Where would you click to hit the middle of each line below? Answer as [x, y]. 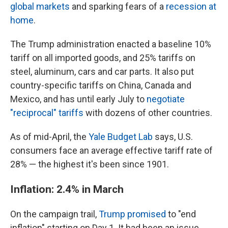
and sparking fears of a [118, 6]
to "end [181, 214]
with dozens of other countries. [148, 113]
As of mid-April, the [49, 137]
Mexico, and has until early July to [78, 99]
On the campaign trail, [54, 214]
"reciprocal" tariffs [47, 113]
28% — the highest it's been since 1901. [90, 164]
